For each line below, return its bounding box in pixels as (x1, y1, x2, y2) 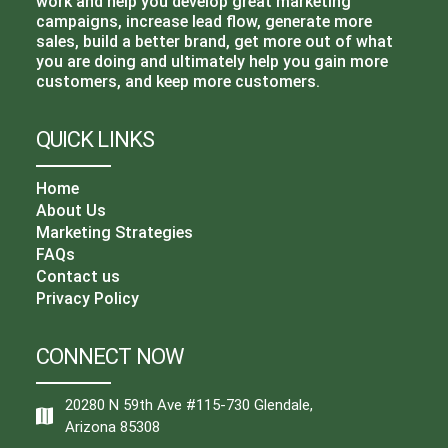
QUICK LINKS (35, 127, 154, 152)
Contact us (35, 267, 120, 286)
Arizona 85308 (65, 418, 161, 436)
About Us (35, 201, 106, 220)
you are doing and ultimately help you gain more (35, 52, 388, 71)
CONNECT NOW (35, 344, 184, 369)
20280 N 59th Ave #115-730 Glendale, (65, 396, 314, 414)
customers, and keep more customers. (35, 72, 320, 91)
